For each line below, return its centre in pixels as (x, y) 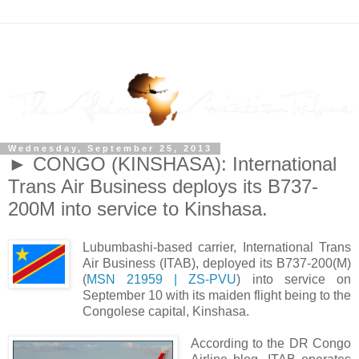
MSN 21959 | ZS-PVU (161, 280)
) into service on (294, 280)
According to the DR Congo (270, 344)
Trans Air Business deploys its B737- (163, 187)
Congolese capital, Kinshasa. (165, 312)
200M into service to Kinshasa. (138, 209)
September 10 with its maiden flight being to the (216, 296)
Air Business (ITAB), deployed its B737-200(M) (216, 264)
